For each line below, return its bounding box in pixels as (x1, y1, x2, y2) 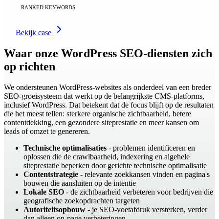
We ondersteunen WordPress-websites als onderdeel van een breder (4, 83, 211, 92)
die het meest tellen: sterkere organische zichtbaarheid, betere (4, 109, 191, 118)
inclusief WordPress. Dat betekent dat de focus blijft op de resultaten (4, 101, 214, 109)
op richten (4, 60, 55, 73)
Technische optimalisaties (23, 144, 107, 153)
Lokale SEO (23, 188, 64, 197)
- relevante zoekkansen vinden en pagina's (78, 170, 210, 179)
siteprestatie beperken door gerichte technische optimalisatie (23, 161, 207, 170)
